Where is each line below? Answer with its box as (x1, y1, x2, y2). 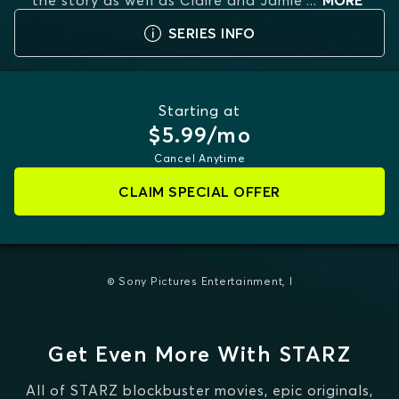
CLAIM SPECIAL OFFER (118, 183, 281, 200)
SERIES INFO (167, 24, 256, 42)
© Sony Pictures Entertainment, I (106, 274, 293, 288)
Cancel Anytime (153, 151, 246, 165)
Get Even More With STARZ (48, 341, 351, 367)
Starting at (159, 102, 240, 119)
